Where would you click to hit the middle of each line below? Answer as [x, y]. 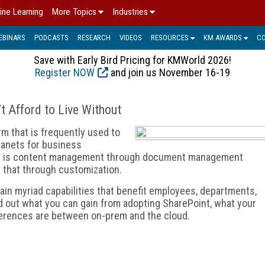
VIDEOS [131, 37]
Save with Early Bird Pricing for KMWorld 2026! [132, 60]
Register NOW [65, 72]
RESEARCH [94, 37]
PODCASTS [51, 37]
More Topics [74, 12]
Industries [130, 12]
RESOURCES [170, 37]
